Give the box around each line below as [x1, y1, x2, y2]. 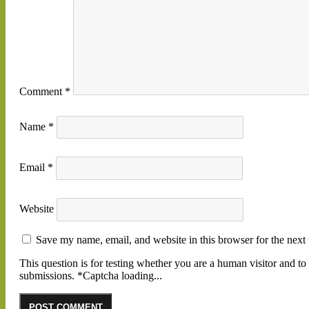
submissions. [19, 269, 74, 281]
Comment [19, 85, 65, 97]
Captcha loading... [83, 269, 162, 281]
